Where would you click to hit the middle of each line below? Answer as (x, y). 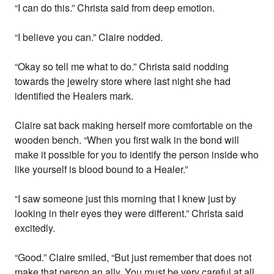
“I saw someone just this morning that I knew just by (126, 199)
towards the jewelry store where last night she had (123, 81)
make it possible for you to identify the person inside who (137, 155)
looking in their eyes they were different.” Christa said (129, 213)
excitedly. (35, 228)
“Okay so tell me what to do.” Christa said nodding (122, 67)
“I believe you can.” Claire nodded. (89, 37)
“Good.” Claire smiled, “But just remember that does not (133, 257)
